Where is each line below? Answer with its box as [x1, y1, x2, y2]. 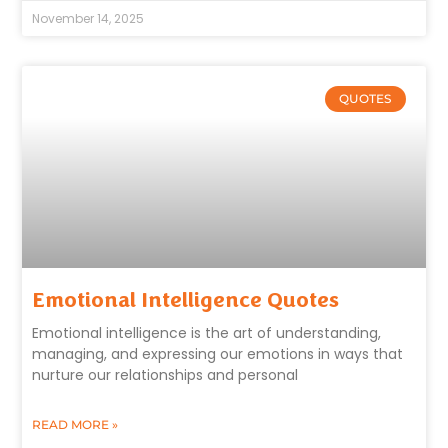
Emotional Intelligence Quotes [32, 286, 340, 313]
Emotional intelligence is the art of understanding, [32, 322, 382, 343]
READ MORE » [32, 416, 119, 432]
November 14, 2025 [32, 10, 145, 27]
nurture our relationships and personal [32, 364, 299, 385]
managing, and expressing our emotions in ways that [32, 343, 404, 364]
